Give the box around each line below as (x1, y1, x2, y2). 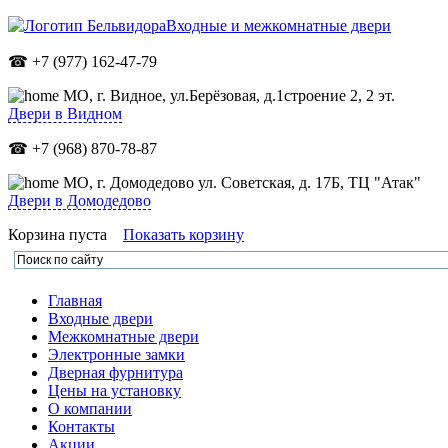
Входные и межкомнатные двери (166, 17, 391, 34)
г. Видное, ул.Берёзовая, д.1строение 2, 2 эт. (97, 87, 395, 104)
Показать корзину (123, 226, 244, 243)
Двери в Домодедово (8, 192, 151, 209)
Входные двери (48, 310, 153, 327)
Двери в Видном (8, 105, 122, 122)
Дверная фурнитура (48, 364, 183, 381)
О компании (48, 400, 132, 417)
